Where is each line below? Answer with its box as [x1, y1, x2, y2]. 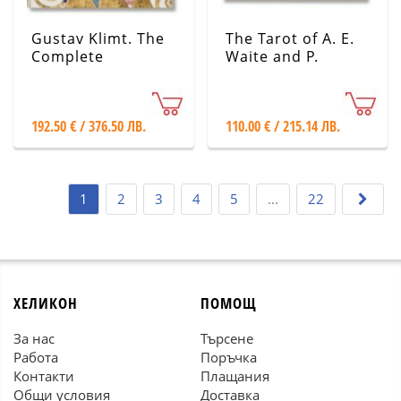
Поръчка [200, 348, 257, 366]
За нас [13, 329, 55, 347]
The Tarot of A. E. [225, 29, 354, 48]
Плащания [200, 367, 269, 385]
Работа [13, 348, 58, 366]
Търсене [200, 329, 253, 347]
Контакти [13, 367, 74, 385]
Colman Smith [225, 64, 331, 84]
